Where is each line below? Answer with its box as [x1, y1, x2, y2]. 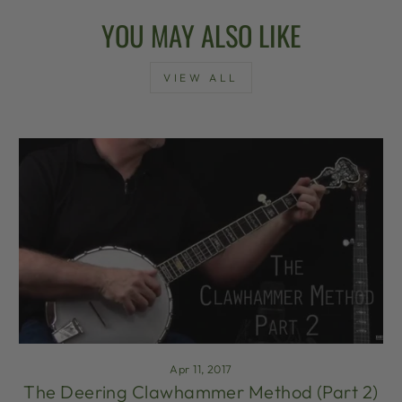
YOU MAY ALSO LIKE [101, 13, 301, 56]
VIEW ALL [163, 70, 239, 84]
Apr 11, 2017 [170, 361, 232, 376]
